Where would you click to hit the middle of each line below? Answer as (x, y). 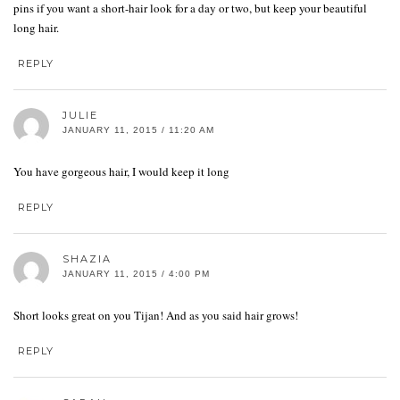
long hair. (36, 28)
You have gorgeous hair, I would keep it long (121, 172)
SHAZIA (87, 259)
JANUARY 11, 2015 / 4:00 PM (136, 274)
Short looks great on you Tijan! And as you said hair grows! (156, 316)
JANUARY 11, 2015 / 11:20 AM (138, 130)
